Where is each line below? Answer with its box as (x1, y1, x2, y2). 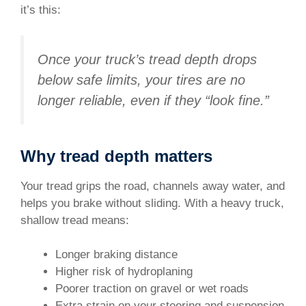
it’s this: (20, 3, 61, 16)
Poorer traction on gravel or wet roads (55, 282, 249, 296)
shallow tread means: (20, 213, 129, 227)
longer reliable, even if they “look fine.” (38, 93, 269, 108)
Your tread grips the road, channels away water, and (20, 179, 285, 193)
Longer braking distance (55, 248, 178, 262)
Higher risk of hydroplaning (55, 265, 193, 279)
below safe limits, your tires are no (38, 72, 245, 87)
